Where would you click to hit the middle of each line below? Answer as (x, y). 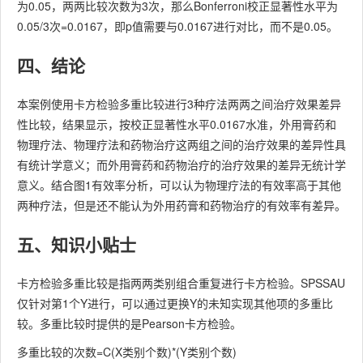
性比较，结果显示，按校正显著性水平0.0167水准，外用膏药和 (177, 124)
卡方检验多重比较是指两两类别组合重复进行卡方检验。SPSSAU (181, 283)
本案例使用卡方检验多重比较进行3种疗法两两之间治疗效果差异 (179, 104)
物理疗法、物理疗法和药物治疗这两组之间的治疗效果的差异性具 (181, 145)
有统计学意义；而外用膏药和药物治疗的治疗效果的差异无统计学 (181, 165)
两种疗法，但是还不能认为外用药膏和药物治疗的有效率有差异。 (181, 205)
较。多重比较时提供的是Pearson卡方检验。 (129, 324)
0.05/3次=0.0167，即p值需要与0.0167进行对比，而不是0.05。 (177, 26)
